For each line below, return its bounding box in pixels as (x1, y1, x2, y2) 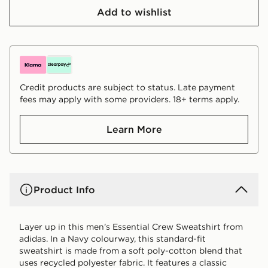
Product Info (33, 183, 95, 196)
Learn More (106, 123, 162, 135)
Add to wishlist (96, 5, 172, 18)
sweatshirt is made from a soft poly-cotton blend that (19, 245, 242, 256)
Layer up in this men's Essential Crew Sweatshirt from (19, 221, 243, 232)
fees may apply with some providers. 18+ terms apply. (20, 93, 239, 105)
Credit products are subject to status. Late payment (20, 81, 235, 93)
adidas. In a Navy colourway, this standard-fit (19, 233, 206, 244)
